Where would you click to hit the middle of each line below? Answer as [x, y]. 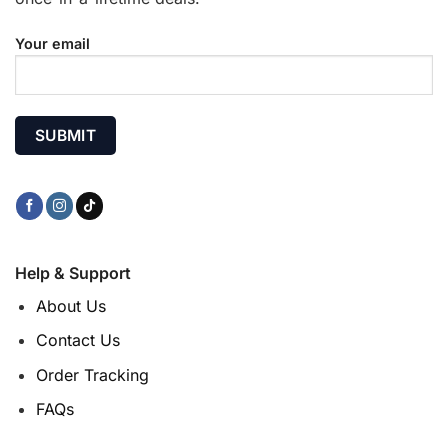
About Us [70, 305]
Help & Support [72, 272]
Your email [52, 43]
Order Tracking [92, 374]
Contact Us [77, 340]
